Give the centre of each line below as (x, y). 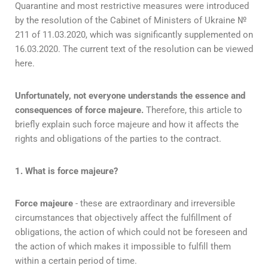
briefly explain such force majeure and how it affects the (127, 124)
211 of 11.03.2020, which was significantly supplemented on (134, 34)
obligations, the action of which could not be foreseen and (131, 232)
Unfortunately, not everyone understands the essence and (130, 95)
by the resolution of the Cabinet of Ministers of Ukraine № (131, 20)
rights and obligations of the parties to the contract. (118, 138)
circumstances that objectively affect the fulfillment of (123, 217)
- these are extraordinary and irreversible (154, 203)
